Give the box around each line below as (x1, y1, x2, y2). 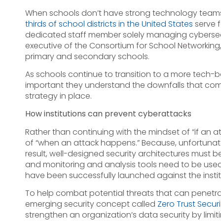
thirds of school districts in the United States (25, 18, 193, 30)
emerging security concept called (25, 198, 157, 210)
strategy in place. (25, 90, 92, 102)
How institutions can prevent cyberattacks (25, 108, 191, 120)
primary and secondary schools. (25, 50, 149, 62)
